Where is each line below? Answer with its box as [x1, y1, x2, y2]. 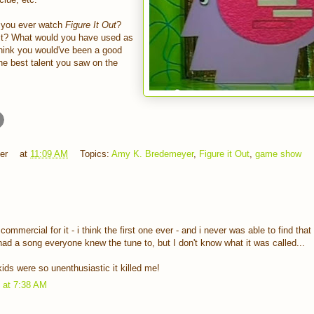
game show [255, 149, 301, 160]
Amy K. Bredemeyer [111, 149, 193, 160]
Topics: [80, 149, 111, 160]
